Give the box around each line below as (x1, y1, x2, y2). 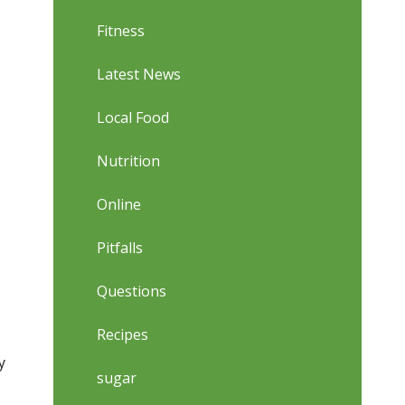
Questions (97, 281, 167, 301)
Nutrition (97, 151, 161, 171)
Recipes (97, 325, 149, 344)
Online (97, 194, 142, 214)
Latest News (97, 64, 182, 84)
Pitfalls (97, 238, 144, 258)
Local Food (97, 108, 170, 127)
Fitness (97, 21, 146, 41)
